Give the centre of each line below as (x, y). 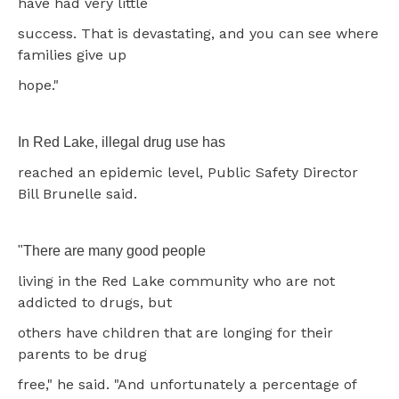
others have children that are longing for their (175, 332)
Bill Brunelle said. (77, 193)
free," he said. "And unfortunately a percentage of (187, 384)
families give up (72, 54)
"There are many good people (112, 250)
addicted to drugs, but (95, 302)
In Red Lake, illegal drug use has (122, 142)
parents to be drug (82, 354)
